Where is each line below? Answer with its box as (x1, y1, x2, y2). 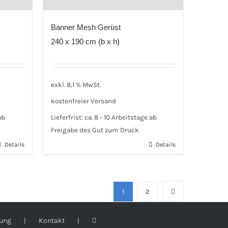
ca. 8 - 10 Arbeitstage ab (84, 113, 157, 121)
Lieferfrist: (50, 113, 84, 121)
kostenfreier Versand (50, 97, 116, 105)
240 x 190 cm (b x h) (50, 37, 120, 46)
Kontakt (38, 216, 65, 225)
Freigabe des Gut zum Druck (50, 126, 139, 134)
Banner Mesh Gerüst (50, 22, 121, 32)
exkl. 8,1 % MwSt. (50, 81, 101, 89)
